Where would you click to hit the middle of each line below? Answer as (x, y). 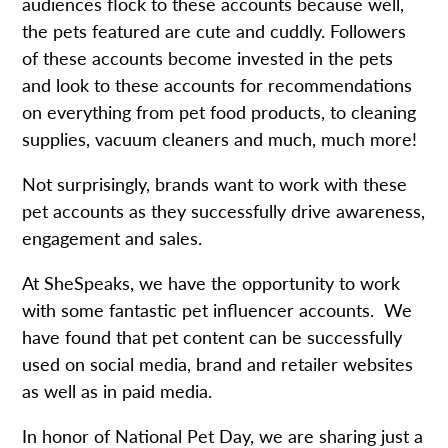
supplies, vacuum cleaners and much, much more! (220, 138)
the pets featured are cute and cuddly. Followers (214, 30)
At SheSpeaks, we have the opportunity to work (211, 282)
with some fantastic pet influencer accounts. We (217, 309)
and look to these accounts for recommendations (217, 84)
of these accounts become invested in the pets (208, 57)
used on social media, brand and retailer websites (218, 363)
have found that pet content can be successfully (212, 336)
